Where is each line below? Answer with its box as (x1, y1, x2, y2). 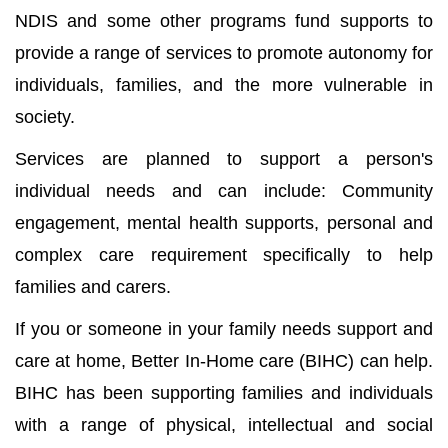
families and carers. (15, 277, 171, 298)
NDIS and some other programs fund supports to (15, 11, 433, 32)
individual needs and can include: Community (15, 181, 433, 202)
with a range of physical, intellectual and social (15, 415, 433, 436)
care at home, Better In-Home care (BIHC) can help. (15, 351, 433, 372)
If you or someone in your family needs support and (15, 319, 433, 340)
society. (15, 107, 75, 128)
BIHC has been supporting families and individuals (15, 383, 433, 404)
